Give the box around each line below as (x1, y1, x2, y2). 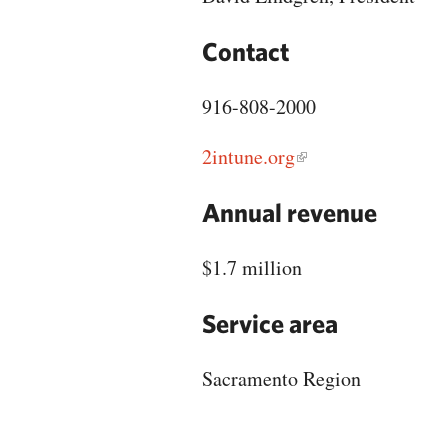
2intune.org (202, 143, 295, 170)
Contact (202, 36, 289, 66)
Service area (202, 308, 338, 338)
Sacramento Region (202, 365, 361, 392)
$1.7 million (202, 254, 302, 281)
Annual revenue (202, 197, 377, 227)
